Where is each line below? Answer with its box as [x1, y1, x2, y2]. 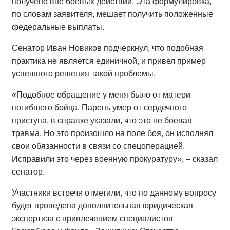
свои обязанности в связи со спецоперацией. [12, 142, 185, 150]
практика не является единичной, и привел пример [12, 56, 206, 65]
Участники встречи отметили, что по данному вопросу [12, 188, 216, 197]
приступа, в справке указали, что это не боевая [12, 116, 192, 125]
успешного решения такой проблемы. [12, 69, 156, 78]
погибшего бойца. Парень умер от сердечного [12, 103, 187, 112]
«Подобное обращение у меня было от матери [12, 90, 190, 99]
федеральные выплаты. [12, 23, 104, 31]
